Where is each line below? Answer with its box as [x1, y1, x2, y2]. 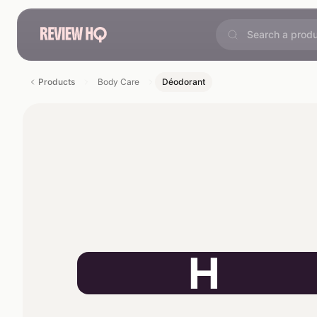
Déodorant [162, 76, 205, 87]
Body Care [98, 76, 139, 87]
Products [38, 76, 75, 87]
